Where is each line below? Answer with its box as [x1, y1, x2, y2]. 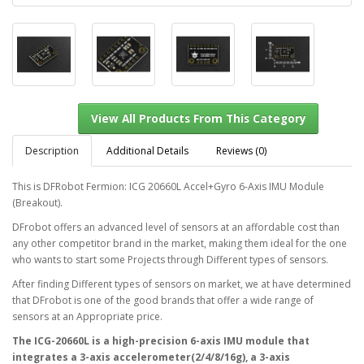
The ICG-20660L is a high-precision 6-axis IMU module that [12, 333, 310, 348]
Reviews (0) [216, 143, 266, 158]
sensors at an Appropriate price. [12, 309, 162, 323]
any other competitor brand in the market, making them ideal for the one [12, 236, 347, 250]
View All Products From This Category [100, 205, 340, 222]
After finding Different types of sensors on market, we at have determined [12, 276, 351, 291]
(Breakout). [12, 195, 63, 210]
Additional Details [106, 143, 188, 158]
